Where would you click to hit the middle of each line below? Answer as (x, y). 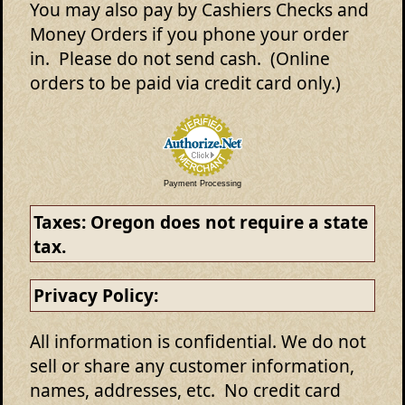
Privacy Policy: (96, 296)
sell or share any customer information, (192, 365)
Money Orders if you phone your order (189, 33)
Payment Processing (202, 184)
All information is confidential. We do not (198, 341)
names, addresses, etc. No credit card (185, 390)
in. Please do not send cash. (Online (180, 58)
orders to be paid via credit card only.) (190, 82)
